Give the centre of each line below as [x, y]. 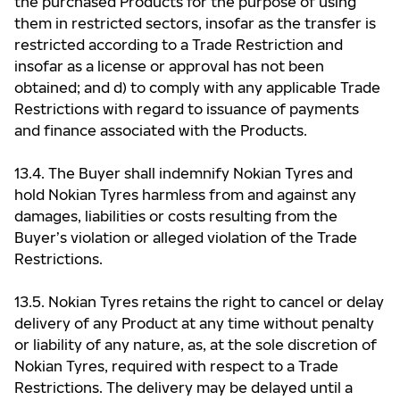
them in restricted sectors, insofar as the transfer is [195, 23]
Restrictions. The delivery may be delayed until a [183, 387]
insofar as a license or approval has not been [169, 66]
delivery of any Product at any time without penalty [194, 323]
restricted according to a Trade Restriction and [179, 45]
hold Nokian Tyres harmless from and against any [185, 195]
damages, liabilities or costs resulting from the [176, 216]
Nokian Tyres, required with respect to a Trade [176, 366]
